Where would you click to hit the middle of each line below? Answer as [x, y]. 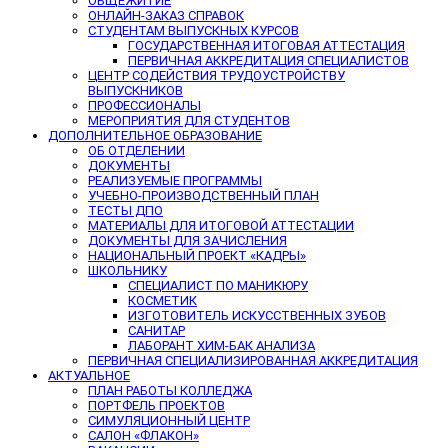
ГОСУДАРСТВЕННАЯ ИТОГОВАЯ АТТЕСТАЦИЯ [266, 45]
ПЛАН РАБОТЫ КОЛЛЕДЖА [170, 390]
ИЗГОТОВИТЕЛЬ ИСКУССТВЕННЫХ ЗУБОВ [257, 315]
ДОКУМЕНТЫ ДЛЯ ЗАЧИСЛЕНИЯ [187, 240]
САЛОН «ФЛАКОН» [143, 435]
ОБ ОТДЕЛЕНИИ [136, 150]
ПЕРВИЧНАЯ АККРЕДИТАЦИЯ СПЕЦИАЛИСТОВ [268, 60]
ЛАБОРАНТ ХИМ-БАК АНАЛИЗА [221, 345]
